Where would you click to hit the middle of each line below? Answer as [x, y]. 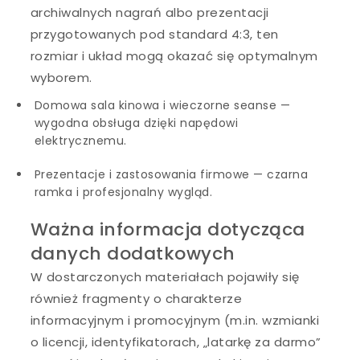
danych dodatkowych [133, 253]
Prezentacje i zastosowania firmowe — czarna [171, 174]
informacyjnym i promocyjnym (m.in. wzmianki [175, 320]
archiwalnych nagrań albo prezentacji [149, 12]
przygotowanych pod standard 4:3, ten [154, 34]
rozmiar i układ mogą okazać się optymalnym [174, 55]
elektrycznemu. [80, 140]
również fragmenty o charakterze [136, 298]
